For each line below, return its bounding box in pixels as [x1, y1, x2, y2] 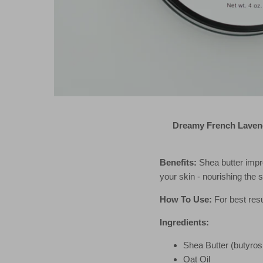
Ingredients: [160, 217, 209, 227]
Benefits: [160, 157, 199, 167]
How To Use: [160, 194, 212, 204]
